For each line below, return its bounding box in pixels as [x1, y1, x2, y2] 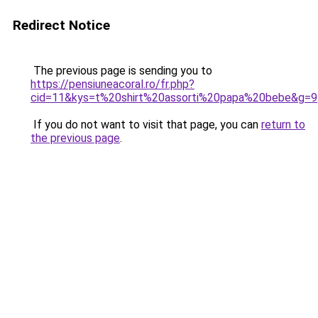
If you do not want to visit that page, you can [31, 118, 261, 131]
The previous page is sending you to [31, 64, 212, 77]
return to [261, 118, 305, 131]
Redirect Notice [13, 17, 110, 33]
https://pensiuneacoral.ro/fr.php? [31, 77, 194, 91]
